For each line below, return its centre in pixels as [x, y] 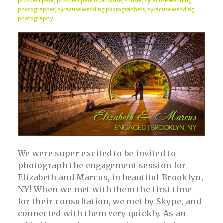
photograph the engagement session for [102, 166]
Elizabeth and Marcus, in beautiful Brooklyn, [110, 177]
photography [35, 18]
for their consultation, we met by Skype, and [109, 201]
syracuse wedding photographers [101, 9]
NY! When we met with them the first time [105, 189]
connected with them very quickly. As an [102, 213]
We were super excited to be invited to [97, 154]
